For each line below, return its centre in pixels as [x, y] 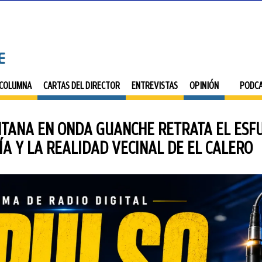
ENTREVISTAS [155, 85]
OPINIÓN [204, 85]
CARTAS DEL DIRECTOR [82, 85]
